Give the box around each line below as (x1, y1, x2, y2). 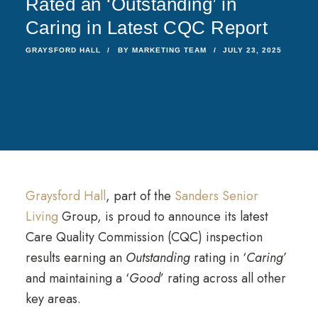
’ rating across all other (160, 269, 286, 287)
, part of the (105, 187, 175, 205)
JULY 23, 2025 (222, 46, 282, 54)
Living (25, 207, 58, 226)
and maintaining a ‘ (25, 269, 129, 287)
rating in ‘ (190, 248, 246, 267)
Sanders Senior (174, 187, 258, 205)
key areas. (25, 290, 81, 308)
